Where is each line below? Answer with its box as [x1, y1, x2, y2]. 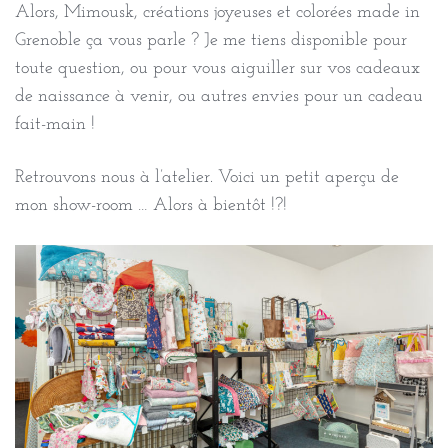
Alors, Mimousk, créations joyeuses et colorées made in [15, 3, 420, 23]
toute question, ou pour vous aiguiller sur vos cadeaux [15, 59, 420, 79]
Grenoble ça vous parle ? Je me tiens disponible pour [15, 31, 407, 51]
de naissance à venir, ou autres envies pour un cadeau [15, 87, 423, 107]
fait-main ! [15, 115, 95, 135]
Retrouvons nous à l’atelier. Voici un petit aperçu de [15, 168, 399, 188]
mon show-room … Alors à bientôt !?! [15, 196, 287, 216]
